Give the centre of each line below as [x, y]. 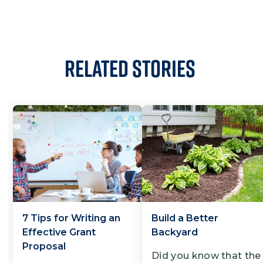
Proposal [44, 246]
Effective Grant [59, 232]
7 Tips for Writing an [71, 218]
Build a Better [185, 218]
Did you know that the [206, 255]
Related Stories [130, 68]
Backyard [175, 232]
